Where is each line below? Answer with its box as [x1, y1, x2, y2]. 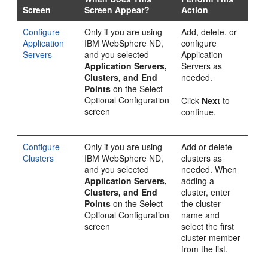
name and [181, 208, 220, 221]
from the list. [181, 242, 229, 255]
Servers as [181, 59, 223, 72]
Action [181, 3, 209, 16]
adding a [181, 174, 215, 187]
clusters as [181, 151, 223, 164]
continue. [181, 105, 217, 118]
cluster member [181, 231, 241, 243]
